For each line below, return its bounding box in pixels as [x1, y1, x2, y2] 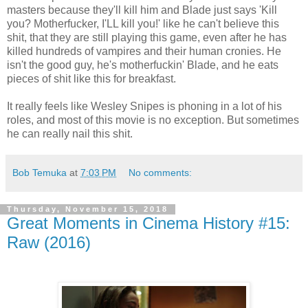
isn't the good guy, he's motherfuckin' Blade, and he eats [7, 58, 278, 71]
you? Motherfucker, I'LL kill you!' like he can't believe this [7, 17, 279, 30]
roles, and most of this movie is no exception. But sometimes [7, 113, 299, 126]
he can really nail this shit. [7, 127, 133, 140]
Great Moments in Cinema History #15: [7, 213, 290, 232]
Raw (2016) [7, 232, 91, 252]
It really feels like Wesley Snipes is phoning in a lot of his [7, 100, 282, 112]
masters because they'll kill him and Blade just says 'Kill [7, 3, 277, 16]
